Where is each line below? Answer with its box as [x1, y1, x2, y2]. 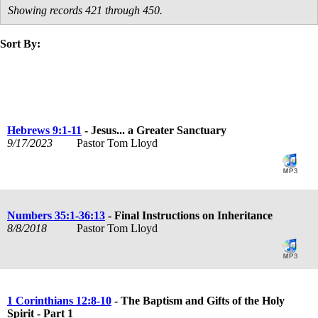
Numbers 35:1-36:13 [7, 209, 105, 221]
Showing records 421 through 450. [8, 4, 163, 16]
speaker [16, 62, 50, 75]
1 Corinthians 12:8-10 [7, 294, 111, 307]
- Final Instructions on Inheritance [105, 209, 273, 221]
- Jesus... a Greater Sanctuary [82, 124, 226, 136]
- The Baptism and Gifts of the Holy [111, 294, 285, 307]
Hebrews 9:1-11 [7, 124, 82, 136]
